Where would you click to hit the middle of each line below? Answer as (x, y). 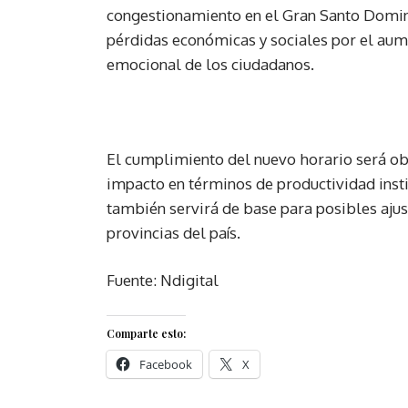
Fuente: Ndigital (163, 280)
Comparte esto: (146, 333)
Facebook (166, 364)
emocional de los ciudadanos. (210, 64)
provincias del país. (173, 232)
